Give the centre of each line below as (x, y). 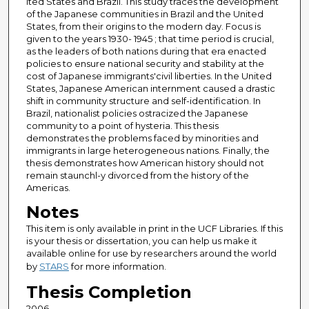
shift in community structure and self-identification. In (143, 101)
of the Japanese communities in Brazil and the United (144, 14)
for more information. (117, 267)
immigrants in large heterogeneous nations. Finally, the (148, 151)
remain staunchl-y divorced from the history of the (137, 176)
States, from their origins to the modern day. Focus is (143, 27)
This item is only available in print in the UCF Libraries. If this (154, 229)
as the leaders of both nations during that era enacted (146, 51)
